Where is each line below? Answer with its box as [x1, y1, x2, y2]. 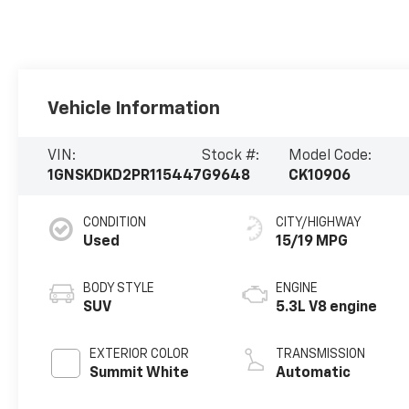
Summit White [89, 366, 190, 382]
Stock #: [202, 149, 260, 164]
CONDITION [83, 216, 147, 230]
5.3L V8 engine [276, 300, 378, 316]
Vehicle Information [47, 100, 221, 119]
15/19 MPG [276, 235, 349, 250]
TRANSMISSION [276, 348, 366, 362]
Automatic [276, 366, 351, 382]
